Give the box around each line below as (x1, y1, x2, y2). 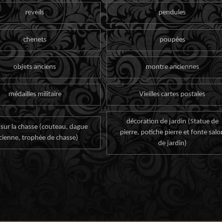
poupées (159, 36, 185, 44)
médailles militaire (8, 91, 61, 99)
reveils (25, 8, 45, 16)
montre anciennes (145, 63, 199, 71)
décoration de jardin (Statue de (126, 118, 219, 126)
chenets (23, 36, 47, 44)
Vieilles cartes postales (139, 91, 206, 99)
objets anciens (13, 63, 56, 71)
